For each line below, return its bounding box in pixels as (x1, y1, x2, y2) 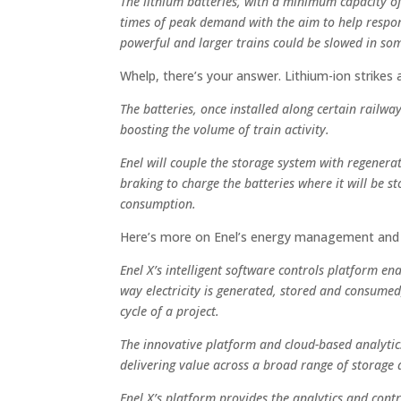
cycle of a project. (120, 303, 220, 320)
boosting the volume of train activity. (120, 121, 330, 138)
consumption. (120, 195, 197, 212)
